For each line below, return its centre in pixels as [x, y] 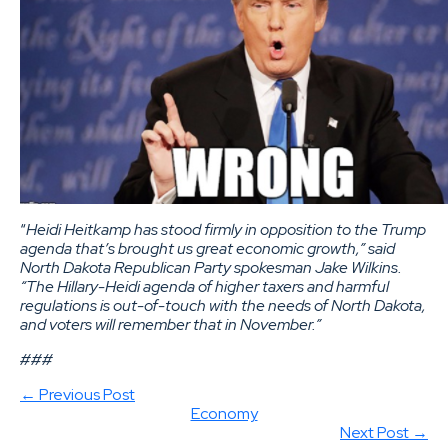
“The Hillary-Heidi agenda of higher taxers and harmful [204, 286]
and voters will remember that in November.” [172, 324]
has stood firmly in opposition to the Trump [280, 229]
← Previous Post [77, 394]
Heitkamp [99, 229]
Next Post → [384, 432]
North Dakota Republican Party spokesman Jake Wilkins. [211, 267]
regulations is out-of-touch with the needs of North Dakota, [223, 305]
